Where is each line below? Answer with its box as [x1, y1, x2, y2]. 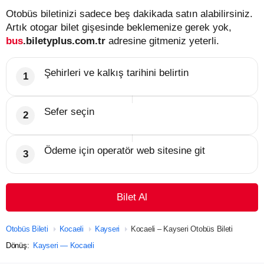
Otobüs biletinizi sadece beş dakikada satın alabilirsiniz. [6, 8, 253, 19]
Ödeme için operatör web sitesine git [44, 144, 205, 156]
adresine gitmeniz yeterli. [105, 35, 219, 47]
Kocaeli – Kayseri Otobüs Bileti [131, 224, 233, 233]
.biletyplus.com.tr [23, 35, 105, 47]
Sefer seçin [44, 105, 94, 117]
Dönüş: [6, 240, 32, 250]
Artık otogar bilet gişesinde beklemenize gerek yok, [6, 21, 232, 33]
